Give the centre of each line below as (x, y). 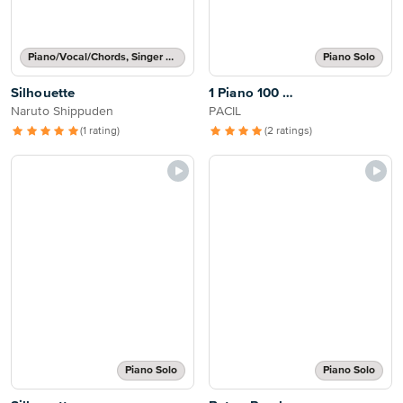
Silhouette (43, 93)
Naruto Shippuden (63, 112)
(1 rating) (100, 131)
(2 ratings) (288, 131)
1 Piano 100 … (251, 93)
